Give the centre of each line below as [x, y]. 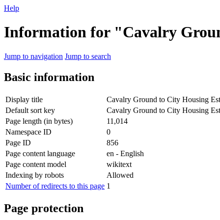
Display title [24, 99]
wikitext [119, 164]
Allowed [120, 175]
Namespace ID [28, 132]
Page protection [44, 208]
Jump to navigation [33, 56]
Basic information [49, 77]
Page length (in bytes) [39, 121]
